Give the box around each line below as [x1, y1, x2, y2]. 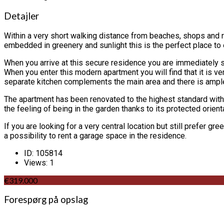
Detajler [4, 10, 39, 21]
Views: [24, 157, 47, 167]
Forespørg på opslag [4, 194, 88, 205]
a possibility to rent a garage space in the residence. [4, 130, 186, 140]
